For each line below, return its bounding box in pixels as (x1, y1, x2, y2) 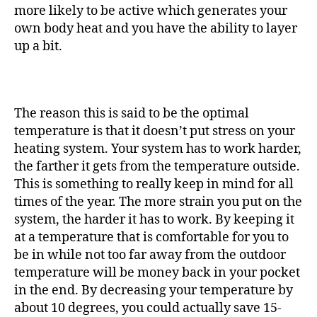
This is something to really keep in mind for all (14, 176, 294, 192)
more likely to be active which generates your (14, 3, 287, 19)
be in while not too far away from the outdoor (14, 247, 286, 263)
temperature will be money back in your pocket (14, 265, 300, 281)
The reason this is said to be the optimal (14, 105, 249, 122)
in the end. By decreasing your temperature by (14, 282, 293, 299)
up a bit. (14, 38, 65, 54)
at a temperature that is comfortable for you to (14, 229, 289, 246)
